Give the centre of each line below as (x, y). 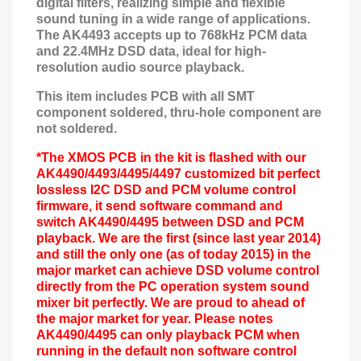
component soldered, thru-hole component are (179, 112)
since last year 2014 (257, 238)
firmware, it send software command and (160, 206)
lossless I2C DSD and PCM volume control (166, 190)
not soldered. (77, 129)
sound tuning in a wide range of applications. (173, 19)
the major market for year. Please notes (155, 319)
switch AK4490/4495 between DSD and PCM (170, 222)
